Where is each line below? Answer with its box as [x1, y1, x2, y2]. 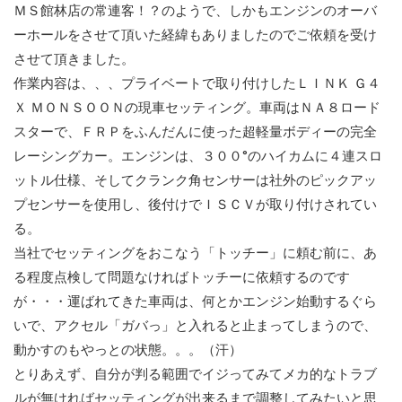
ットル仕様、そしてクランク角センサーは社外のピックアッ [13, 172, 377, 189]
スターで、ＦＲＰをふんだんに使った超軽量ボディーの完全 [13, 124, 377, 141]
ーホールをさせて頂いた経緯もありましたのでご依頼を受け [13, 27, 377, 44]
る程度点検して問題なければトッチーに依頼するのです [13, 269, 350, 286]
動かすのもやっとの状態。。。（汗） [13, 342, 242, 359]
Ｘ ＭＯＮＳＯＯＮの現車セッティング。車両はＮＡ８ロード [13, 100, 380, 117]
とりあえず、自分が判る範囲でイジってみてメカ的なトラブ [13, 366, 377, 383]
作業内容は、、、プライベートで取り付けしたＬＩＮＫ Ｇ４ [13, 75, 380, 92]
